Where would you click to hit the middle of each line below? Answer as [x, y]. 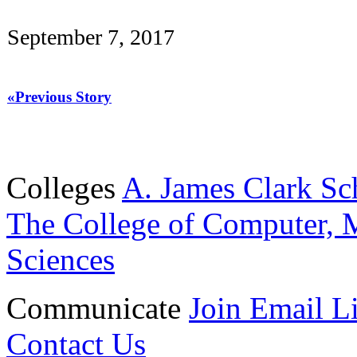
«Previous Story [59, 96]
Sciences [61, 259]
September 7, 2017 [91, 37]
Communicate [94, 308]
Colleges [61, 187]
